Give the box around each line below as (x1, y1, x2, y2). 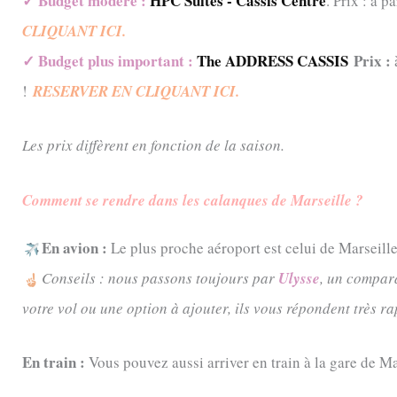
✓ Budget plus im (22, 50, 135, 73)
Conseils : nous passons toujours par (42, 267, 278, 288)
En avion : (42, 236, 107, 259)
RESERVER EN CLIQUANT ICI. (33, 81, 239, 103)
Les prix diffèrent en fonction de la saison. (22, 135, 284, 156)
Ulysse (278, 267, 320, 289)
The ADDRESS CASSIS (197, 50, 348, 73)
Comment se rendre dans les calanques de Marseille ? (22, 189, 363, 211)
